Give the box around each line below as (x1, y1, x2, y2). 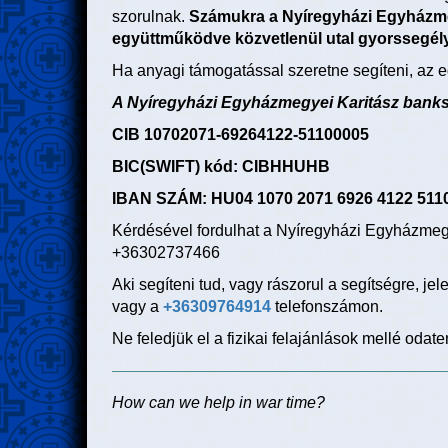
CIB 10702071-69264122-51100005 (112, 126, 369, 144)
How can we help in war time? (112, 394, 325, 412)
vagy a (112, 298, 163, 316)
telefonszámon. (275, 298, 383, 316)
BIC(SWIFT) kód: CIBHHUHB (112, 158, 330, 176)
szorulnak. (112, 8, 189, 26)
